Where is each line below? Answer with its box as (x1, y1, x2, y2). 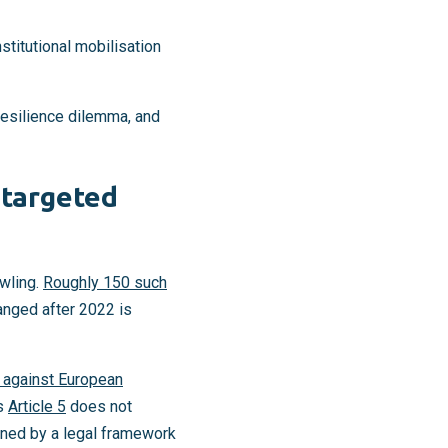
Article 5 (8, 397, 66, 417)
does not (66, 397, 132, 417)
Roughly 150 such (43, 273, 167, 293)
